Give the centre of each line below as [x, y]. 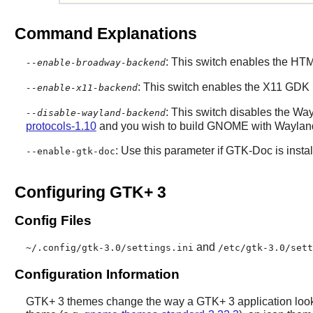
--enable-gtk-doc [70, 151]
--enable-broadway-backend [95, 62]
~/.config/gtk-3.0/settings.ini [109, 248]
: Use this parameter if [170, 150]
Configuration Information [97, 275]
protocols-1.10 [61, 126]
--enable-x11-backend [81, 87]
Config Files [53, 221]
